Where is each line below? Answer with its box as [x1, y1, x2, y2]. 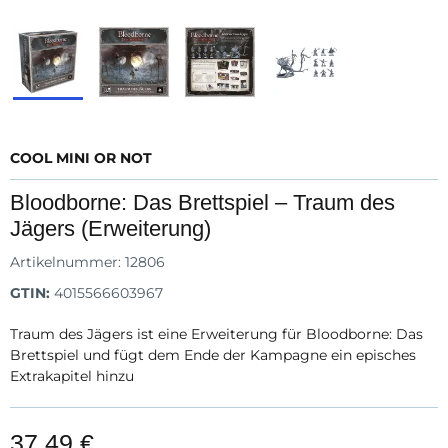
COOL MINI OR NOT [10, 149, 152, 167]
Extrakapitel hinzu [10, 367, 134, 385]
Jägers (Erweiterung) [10, 216, 211, 241]
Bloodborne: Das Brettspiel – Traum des [10, 190, 395, 215]
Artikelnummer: [10, 253, 125, 271]
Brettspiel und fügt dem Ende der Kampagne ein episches [10, 346, 416, 364]
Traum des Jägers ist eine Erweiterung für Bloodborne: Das [10, 325, 423, 343]
